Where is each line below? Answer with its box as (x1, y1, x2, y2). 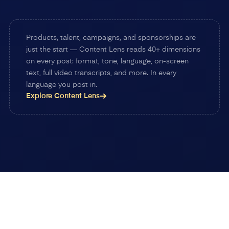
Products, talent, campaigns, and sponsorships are (26, 34, 196, 41)
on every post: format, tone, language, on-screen (26, 57, 189, 65)
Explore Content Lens (26, 92, 100, 100)
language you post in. (26, 81, 97, 88)
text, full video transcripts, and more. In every (26, 69, 176, 77)
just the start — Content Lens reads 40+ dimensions (26, 45, 200, 53)
